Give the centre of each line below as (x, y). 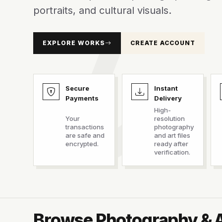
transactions (85, 127)
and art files (172, 135)
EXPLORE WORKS (74, 43)
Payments (82, 98)
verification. (172, 152)
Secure (78, 88)
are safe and (85, 135)
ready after (171, 144)
